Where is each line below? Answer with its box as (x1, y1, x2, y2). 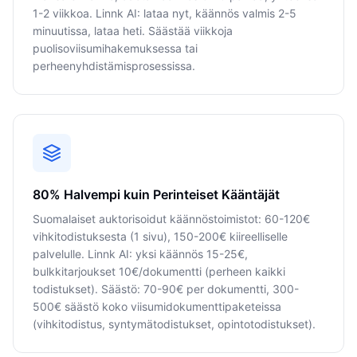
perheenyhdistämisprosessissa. (33, 59, 195, 73)
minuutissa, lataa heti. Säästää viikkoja (33, 24, 233, 37)
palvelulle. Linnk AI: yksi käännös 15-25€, (33, 247, 248, 261)
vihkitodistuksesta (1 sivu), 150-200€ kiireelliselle (33, 229, 288, 243)
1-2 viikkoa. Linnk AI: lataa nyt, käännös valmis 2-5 (33, 6, 296, 20)
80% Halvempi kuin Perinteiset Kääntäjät (33, 186, 280, 202)
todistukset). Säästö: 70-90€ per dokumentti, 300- (33, 282, 299, 296)
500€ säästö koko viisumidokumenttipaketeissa (33, 300, 281, 313)
